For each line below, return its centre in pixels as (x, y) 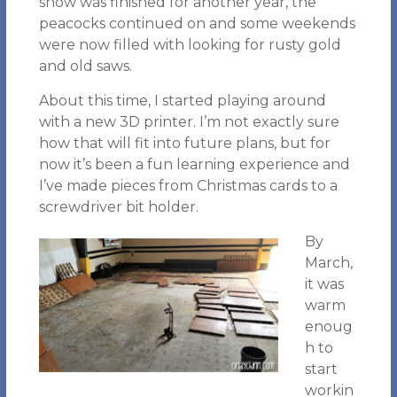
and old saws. (85, 66)
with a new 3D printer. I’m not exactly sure (189, 122)
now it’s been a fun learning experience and (194, 164)
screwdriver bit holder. (118, 207)
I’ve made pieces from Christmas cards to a (188, 186)
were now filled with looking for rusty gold (190, 45)
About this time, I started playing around (182, 101)
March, (328, 263)
